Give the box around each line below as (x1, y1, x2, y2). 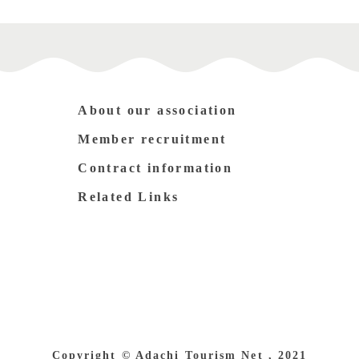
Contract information (78, 160, 233, 175)
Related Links (78, 189, 179, 204)
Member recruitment (78, 131, 227, 146)
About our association (78, 103, 237, 117)
